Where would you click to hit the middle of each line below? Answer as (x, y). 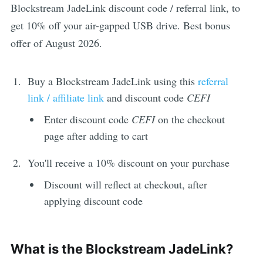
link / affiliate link (65, 98)
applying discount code (94, 201)
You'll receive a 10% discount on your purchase (128, 163)
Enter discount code (88, 119)
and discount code (145, 98)
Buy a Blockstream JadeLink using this (112, 81)
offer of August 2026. (56, 43)
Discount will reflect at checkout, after (126, 185)
